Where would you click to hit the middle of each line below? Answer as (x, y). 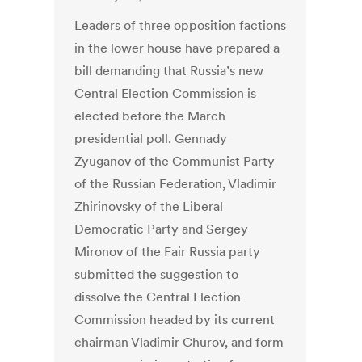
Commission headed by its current (175, 320)
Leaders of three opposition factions (181, 25)
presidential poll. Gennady (151, 139)
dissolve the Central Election (158, 297)
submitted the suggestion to (157, 274)
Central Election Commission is (166, 93)
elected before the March (150, 116)
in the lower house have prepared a (177, 48)
